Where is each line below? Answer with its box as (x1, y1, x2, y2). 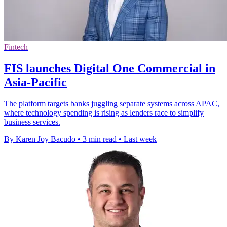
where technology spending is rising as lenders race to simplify (4, 108, 204, 117)
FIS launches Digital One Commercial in (4, 62, 215, 75)
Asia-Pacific (4, 75, 67, 89)
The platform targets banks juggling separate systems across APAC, (4, 99, 219, 108)
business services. (4, 117, 60, 126)
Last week (124, 134, 157, 143)
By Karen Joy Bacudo (4, 134, 75, 143)
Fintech (4, 43, 28, 52)
